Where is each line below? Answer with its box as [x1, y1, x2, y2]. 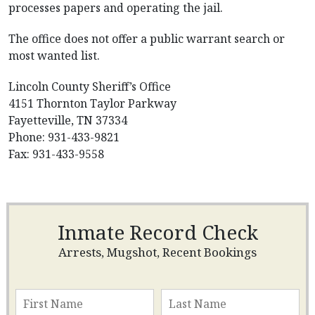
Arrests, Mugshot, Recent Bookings [58, 244, 257, 260]
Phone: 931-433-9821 [8, 129, 120, 145]
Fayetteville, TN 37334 [8, 112, 127, 128]
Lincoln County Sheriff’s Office [8, 79, 171, 94]
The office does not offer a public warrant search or [8, 31, 285, 46]
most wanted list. [8, 48, 100, 63]
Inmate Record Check [57, 219, 258, 245]
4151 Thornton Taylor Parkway [8, 96, 176, 111]
